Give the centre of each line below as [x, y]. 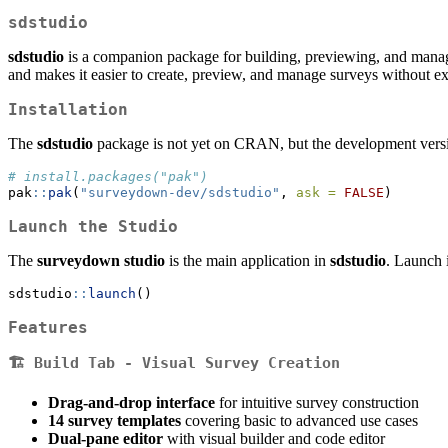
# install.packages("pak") [108, 177]
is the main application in [247, 261]
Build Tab [74, 363]
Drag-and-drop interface [131, 403]
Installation [68, 110]
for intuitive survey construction [317, 403]
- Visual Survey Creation [227, 363]
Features [48, 328]
